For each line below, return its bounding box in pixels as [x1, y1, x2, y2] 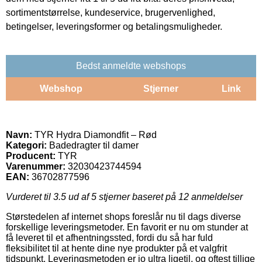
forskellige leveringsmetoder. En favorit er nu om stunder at [6, 222, 248, 232]
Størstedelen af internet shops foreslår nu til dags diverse [6, 211, 241, 222]
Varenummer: [6, 161, 65, 171]
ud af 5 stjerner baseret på [66, 191, 178, 202]
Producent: [6, 150, 56, 161]
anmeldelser [189, 191, 243, 202]
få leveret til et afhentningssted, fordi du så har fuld [6, 232, 213, 243]
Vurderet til [6, 191, 53, 202]
